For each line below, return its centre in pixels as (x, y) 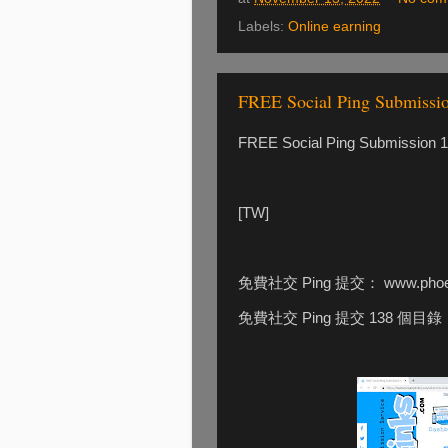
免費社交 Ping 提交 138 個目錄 (340, 317)
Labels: (263, 27)
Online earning (334, 27)
